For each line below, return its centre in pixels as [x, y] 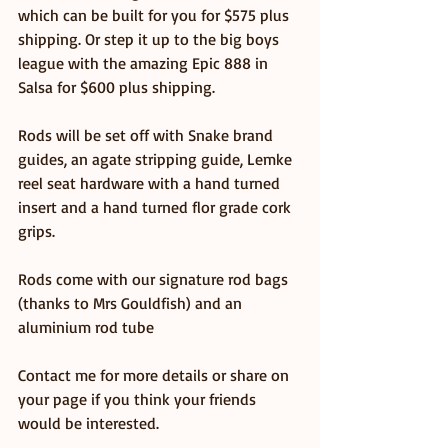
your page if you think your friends [139, 398]
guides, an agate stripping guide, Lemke [157, 158]
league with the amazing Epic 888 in [145, 62]
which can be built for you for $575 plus [155, 14]
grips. [36, 230]
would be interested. [90, 422]
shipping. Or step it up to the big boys [150, 38]
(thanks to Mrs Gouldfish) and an [132, 302]
